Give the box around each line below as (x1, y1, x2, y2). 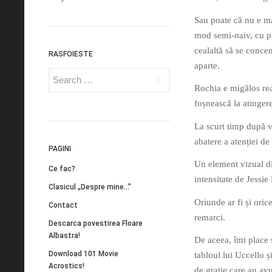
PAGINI (49, 144, 71, 153)
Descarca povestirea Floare (49, 219, 143, 228)
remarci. (194, 212, 225, 222)
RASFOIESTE (49, 50, 93, 58)
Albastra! (49, 231, 80, 240)
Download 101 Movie (49, 249, 118, 258)
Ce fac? (49, 164, 75, 173)
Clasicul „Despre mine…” (49, 182, 131, 191)
